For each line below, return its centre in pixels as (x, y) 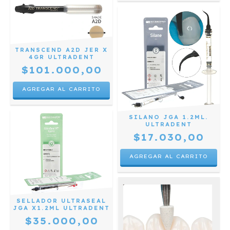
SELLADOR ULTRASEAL (61, 201)
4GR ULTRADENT (61, 57)
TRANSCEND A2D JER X (61, 50)
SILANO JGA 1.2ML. (169, 117)
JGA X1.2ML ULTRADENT (61, 208)
